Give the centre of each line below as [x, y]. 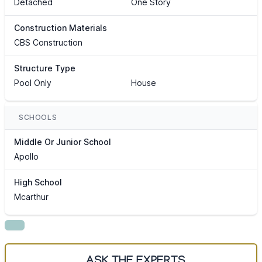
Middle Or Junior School [63, 142]
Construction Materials [61, 28]
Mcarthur [31, 197]
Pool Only [33, 83]
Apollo [26, 157]
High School [38, 182]
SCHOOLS [38, 118]
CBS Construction [48, 43]
